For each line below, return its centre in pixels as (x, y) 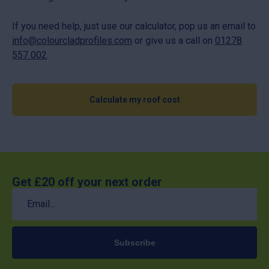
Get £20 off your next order (87, 182)
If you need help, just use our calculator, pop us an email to (134, 26)
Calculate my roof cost (134, 99)
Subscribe (134, 242)
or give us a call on (174, 40)
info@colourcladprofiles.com (72, 40)
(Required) (29, 201)
